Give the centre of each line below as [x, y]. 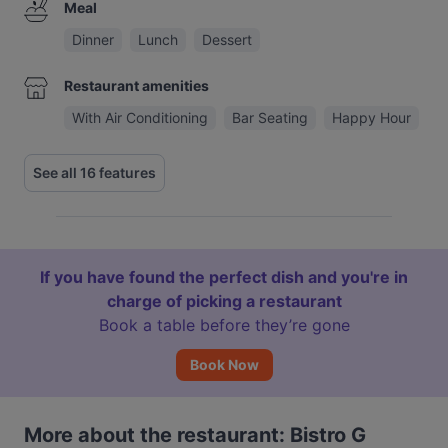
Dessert [227, 39]
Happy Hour [371, 117]
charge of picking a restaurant [224, 301]
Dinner [93, 39]
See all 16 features [94, 172]
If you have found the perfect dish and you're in [224, 277]
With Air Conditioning [140, 117]
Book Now [224, 364]
